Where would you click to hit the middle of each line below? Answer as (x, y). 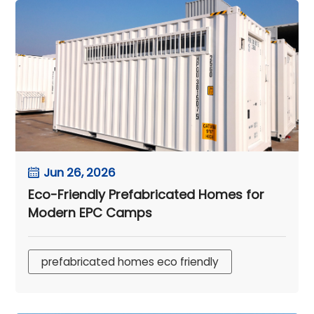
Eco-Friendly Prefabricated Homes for (146, 194)
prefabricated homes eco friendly (130, 261)
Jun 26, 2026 (80, 172)
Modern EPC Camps (90, 212)
